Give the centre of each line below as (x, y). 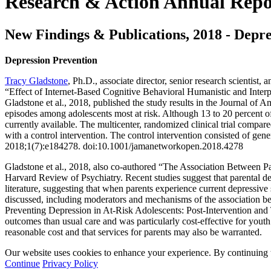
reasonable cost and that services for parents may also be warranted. (133, 232)
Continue (22, 263)
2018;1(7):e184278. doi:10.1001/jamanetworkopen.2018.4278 (124, 146)
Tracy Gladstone (36, 80)
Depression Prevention (51, 60)
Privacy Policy (70, 263)
